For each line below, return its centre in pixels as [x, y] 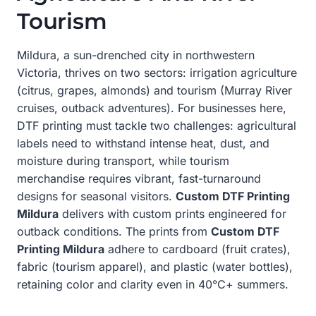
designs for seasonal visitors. [96, 196]
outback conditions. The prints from [114, 231]
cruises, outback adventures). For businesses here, [152, 108]
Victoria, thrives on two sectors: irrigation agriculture [157, 72]
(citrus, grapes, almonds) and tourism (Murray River [154, 90]
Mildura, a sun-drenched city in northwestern [136, 55]
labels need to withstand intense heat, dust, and [143, 143]
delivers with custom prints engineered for [172, 213]
